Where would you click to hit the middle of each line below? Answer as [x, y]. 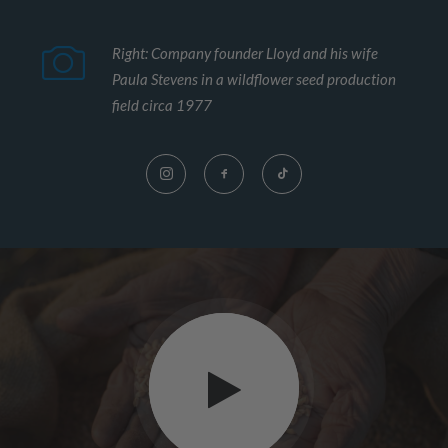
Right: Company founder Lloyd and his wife [245, 53]
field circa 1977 [162, 105]
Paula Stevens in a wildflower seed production [254, 79]
